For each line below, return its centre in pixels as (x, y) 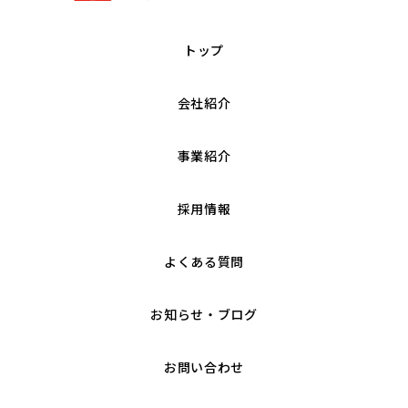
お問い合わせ (204, 367)
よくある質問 (204, 262)
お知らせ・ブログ (204, 315)
